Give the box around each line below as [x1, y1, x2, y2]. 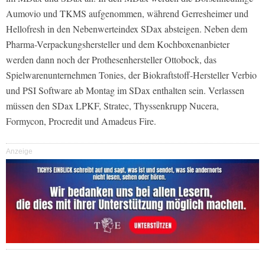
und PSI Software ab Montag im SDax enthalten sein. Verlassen [6, 84, 244, 97]
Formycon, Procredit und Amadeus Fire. [6, 115, 156, 128]
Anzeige [6, 147, 33, 156]
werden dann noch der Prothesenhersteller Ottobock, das [6, 53, 216, 66]
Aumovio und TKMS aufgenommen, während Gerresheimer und [6, 7, 248, 20]
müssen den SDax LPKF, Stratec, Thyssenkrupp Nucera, [6, 99, 219, 112]
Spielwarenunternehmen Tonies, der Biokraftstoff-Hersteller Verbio [6, 69, 257, 82]
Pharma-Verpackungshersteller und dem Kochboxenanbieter [6, 38, 230, 51]
